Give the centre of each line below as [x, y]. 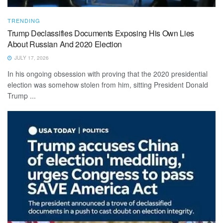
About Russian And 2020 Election [65, 44]
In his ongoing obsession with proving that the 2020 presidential [108, 73]
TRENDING [24, 20]
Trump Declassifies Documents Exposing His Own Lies [101, 33]
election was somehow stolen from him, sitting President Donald [108, 84]
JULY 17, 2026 [31, 57]
